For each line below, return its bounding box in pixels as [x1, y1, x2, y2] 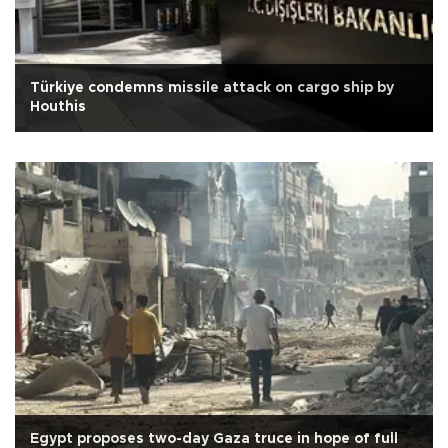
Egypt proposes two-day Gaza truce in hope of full [30, 431, 398, 446]
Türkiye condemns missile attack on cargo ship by [30, 80, 394, 95]
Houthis [30, 99, 86, 114]
